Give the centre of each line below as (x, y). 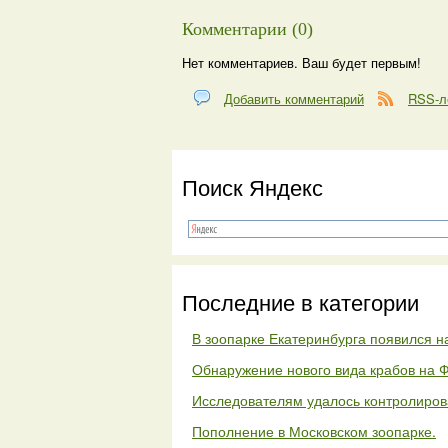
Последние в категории (300, 301)
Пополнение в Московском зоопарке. (314, 431)
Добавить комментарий (294, 98)
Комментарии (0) (247, 29)
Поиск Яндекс (252, 186)
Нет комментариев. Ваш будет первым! (301, 62)
